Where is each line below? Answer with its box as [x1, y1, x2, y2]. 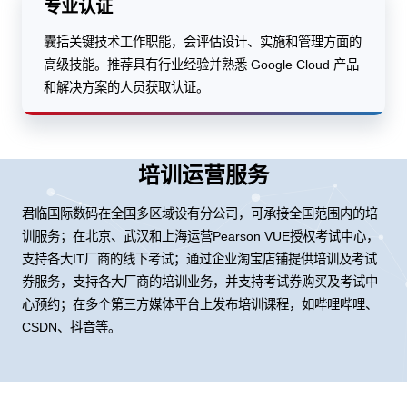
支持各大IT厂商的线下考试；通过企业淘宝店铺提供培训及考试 [22, 251, 377, 266]
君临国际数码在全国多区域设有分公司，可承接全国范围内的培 [22, 205, 378, 221]
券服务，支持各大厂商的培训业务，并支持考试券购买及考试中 [22, 273, 378, 289]
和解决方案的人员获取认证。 [44, 79, 209, 94]
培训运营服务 [138, 162, 269, 187]
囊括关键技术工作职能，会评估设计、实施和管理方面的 [44, 34, 362, 49]
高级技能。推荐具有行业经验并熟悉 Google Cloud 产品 [44, 56, 359, 72]
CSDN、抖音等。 [22, 319, 121, 334]
